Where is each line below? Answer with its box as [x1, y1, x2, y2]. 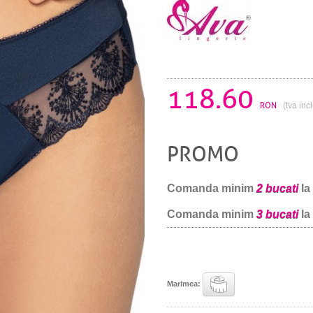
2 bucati [256, 182, 298, 195]
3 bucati [256, 208, 298, 221]
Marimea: [167, 279, 203, 288]
